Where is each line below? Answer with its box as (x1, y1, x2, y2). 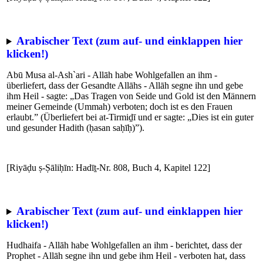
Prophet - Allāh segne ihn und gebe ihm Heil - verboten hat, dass (6, 251, 245, 261)
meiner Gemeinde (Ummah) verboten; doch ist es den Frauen (6, 102, 232, 112)
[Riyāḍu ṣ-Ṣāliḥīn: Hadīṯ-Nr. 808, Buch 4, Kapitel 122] (6, 163, 210, 173)
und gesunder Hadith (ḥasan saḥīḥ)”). (6, 123, 144, 133)
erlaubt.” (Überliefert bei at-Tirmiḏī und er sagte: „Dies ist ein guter (6, 112, 254, 122)
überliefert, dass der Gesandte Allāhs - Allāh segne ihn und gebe (6, 80, 243, 90)
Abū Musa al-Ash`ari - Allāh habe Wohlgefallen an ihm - (6, 70, 217, 80)
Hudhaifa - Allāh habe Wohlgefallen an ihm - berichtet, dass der (6, 240, 242, 250)
